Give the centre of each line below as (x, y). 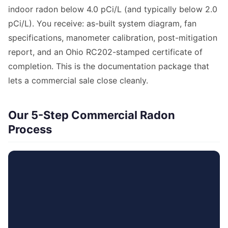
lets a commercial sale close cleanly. (78, 81)
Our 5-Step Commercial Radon (92, 115)
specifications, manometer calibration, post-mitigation (113, 38)
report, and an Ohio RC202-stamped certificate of (105, 52)
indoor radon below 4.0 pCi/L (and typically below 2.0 (113, 9)
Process (30, 130)
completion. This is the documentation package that (109, 66)
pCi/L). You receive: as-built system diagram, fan (102, 24)
